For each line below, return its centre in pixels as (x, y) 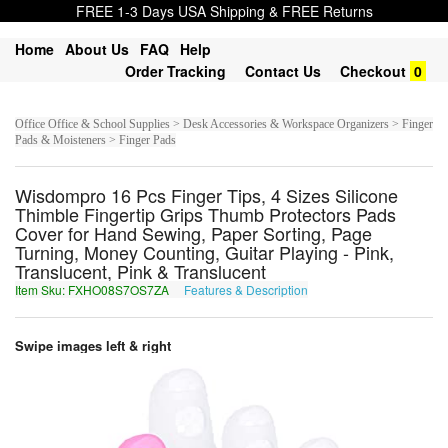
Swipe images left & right (95, 345)
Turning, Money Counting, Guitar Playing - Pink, (204, 252)
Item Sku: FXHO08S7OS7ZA (93, 289)
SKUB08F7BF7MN (363, 289)
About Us (97, 49)
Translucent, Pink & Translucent (140, 271)
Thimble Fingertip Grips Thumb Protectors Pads (205, 214)
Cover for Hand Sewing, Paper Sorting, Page (193, 233)
